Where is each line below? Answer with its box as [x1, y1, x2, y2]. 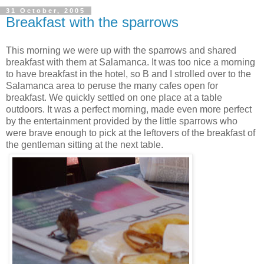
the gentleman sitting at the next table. [6, 139, 163, 150]
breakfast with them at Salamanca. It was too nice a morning [6, 57, 255, 67]
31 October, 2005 [6, 7, 85, 15]
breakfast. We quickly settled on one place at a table [6, 92, 222, 103]
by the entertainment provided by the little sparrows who [6, 115, 237, 126]
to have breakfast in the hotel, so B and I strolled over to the [6, 68, 251, 79]
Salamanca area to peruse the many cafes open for [6, 80, 218, 91]
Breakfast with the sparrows [6, 14, 179, 31]
